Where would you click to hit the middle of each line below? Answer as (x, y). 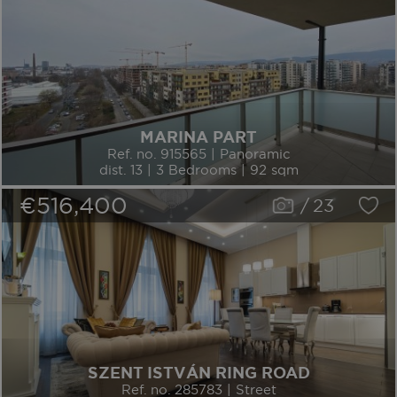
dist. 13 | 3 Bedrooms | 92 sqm (198, 169)
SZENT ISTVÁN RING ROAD (198, 373)
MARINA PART (198, 137)
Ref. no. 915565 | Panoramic (198, 153)
